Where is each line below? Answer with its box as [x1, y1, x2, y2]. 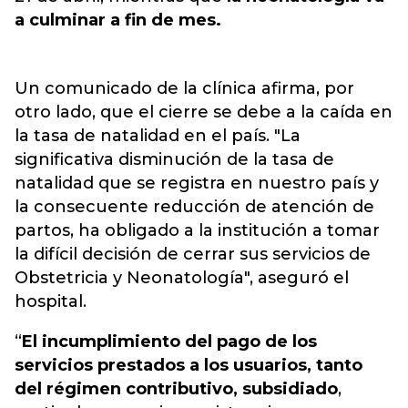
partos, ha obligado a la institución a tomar [15, 220, 380, 240]
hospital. [15, 291, 87, 311]
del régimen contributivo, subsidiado [15, 379, 338, 399]
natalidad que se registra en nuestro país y [15, 173, 379, 193]
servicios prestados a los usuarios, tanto [15, 355, 362, 375]
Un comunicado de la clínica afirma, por [15, 78, 354, 98]
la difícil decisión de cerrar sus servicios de [15, 244, 371, 264]
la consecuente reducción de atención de [15, 197, 374, 217]
